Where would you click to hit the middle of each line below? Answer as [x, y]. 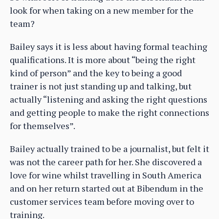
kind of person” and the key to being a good [96, 73]
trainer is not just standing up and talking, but [101, 86]
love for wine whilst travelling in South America [106, 175]
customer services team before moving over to [102, 201]
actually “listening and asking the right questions [109, 99]
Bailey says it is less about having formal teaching [109, 46]
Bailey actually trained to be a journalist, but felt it [109, 148]
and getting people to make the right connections [109, 112]
